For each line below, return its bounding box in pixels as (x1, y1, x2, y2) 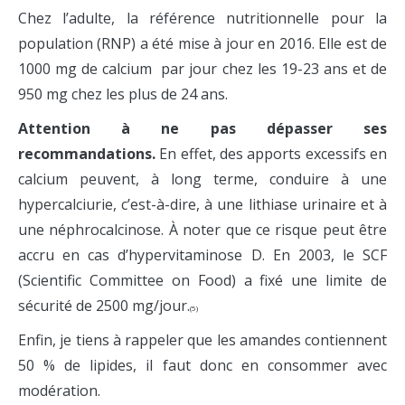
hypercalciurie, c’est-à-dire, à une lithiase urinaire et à (18, 194, 387, 215)
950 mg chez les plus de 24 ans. (18, 84, 228, 105)
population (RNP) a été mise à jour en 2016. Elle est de (18, 33, 387, 54)
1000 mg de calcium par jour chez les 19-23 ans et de (18, 59, 387, 80)
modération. (18, 381, 100, 401)
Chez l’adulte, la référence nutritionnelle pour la (18, 8, 387, 29)
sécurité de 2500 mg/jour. (18, 296, 190, 316)
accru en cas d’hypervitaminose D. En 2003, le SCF (18, 245, 387, 266)
